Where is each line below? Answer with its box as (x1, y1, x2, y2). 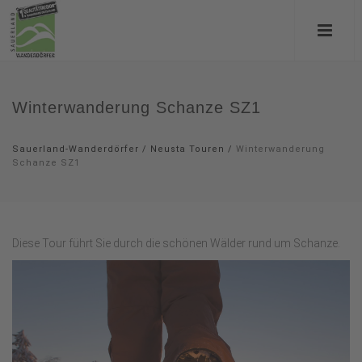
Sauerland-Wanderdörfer (12, 144, 139, 154)
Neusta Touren (150, 144, 225, 154)
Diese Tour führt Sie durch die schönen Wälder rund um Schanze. (12, 237, 340, 250)
